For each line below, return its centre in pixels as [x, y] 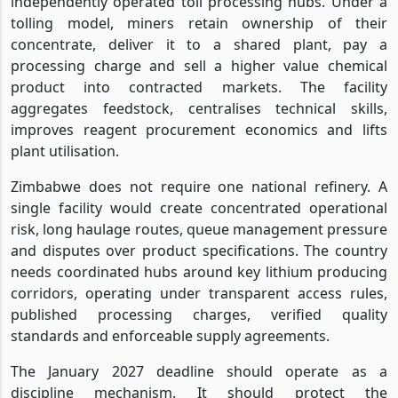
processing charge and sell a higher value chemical [199, 65]
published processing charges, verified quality [199, 314]
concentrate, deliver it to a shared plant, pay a [199, 44]
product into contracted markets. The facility [199, 87]
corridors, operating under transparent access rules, [199, 293]
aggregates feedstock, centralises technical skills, [199, 108]
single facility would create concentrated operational [199, 207]
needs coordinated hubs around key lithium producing [199, 271]
